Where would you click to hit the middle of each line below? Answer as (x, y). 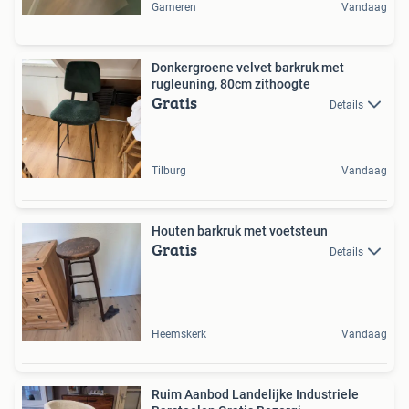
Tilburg (169, 171)
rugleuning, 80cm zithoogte (231, 84)
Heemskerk (179, 335)
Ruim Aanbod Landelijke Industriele (255, 395)
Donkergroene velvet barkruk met (248, 68)
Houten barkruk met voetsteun (240, 231)
